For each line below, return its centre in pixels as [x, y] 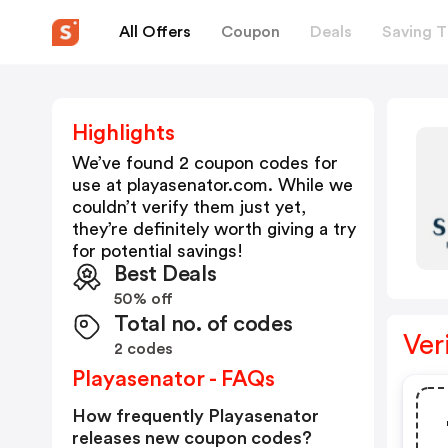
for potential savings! [157, 251]
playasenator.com [197, 185]
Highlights [123, 133]
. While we [310, 185]
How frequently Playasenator [195, 416]
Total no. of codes [203, 324]
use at [99, 185]
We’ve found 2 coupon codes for [205, 163]
